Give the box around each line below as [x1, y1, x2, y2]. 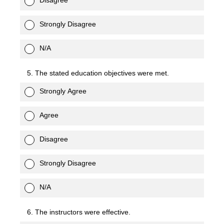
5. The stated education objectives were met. [27, 69, 169, 77]
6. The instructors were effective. [27, 208, 130, 216]
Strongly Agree [39, 87, 86, 95]
